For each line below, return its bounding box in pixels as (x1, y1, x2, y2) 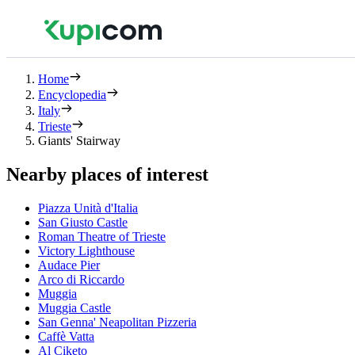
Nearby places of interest (6, 163, 208, 185)
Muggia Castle (38, 300, 111, 315)
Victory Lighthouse (38, 243, 135, 258)
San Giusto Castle (38, 215, 128, 229)
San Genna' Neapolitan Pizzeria (38, 315, 197, 329)
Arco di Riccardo (38, 272, 124, 286)
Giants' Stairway (38, 134, 120, 147)
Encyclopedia (38, 88, 106, 101)
